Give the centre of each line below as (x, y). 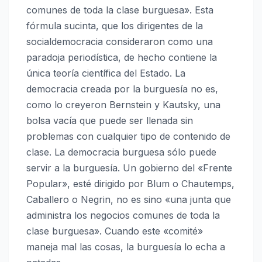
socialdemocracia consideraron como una (120, 42)
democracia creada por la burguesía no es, (122, 89)
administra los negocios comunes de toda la (123, 216)
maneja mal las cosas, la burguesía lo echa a (126, 247)
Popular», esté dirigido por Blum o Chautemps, (130, 184)
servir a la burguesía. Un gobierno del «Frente (129, 168)
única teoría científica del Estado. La (106, 73)
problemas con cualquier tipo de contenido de (128, 137)
